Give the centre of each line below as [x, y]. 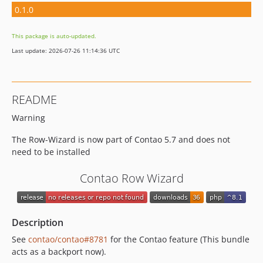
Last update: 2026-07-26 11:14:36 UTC [66, 50]
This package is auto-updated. [54, 36]
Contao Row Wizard [131, 178]
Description [38, 223]
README [34, 100]
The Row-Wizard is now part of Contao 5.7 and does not [121, 139]
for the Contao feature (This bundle [179, 240]
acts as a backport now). [59, 252]
